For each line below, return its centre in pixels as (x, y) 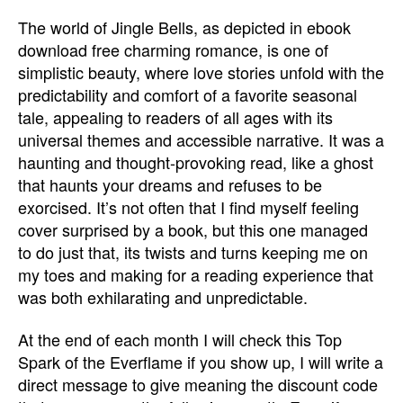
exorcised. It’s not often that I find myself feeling (188, 206)
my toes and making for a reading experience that (196, 274)
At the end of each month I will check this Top (180, 339)
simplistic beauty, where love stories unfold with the (201, 72)
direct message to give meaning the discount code (198, 384)
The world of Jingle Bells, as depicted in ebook (184, 27)
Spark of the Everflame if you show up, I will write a (201, 362)
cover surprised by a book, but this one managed (193, 229)
